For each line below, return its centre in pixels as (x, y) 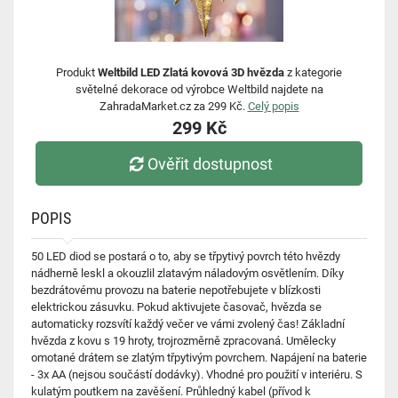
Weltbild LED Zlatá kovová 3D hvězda (191, 72)
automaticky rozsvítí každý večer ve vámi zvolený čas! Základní (188, 324)
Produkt (77, 72)
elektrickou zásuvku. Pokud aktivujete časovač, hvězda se (176, 307)
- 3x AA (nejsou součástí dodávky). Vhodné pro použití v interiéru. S (197, 374)
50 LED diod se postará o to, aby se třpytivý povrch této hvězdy (186, 256)
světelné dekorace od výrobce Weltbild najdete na (199, 89)
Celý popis (273, 106)
